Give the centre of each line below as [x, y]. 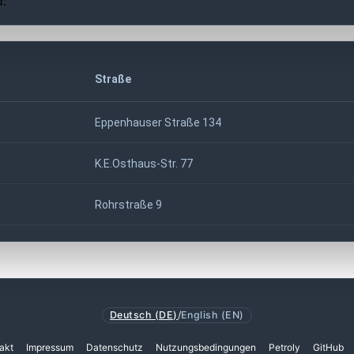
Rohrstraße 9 [128, 204]
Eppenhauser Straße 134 [158, 122]
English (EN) [213, 314]
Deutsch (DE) [144, 314]
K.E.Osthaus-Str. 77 [144, 163]
